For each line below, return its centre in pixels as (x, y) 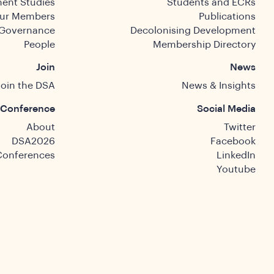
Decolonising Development (193, 30)
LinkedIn (236, 155)
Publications (227, 16)
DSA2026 (33, 141)
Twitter (240, 127)
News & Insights (219, 86)
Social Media (226, 109)
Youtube (236, 169)
